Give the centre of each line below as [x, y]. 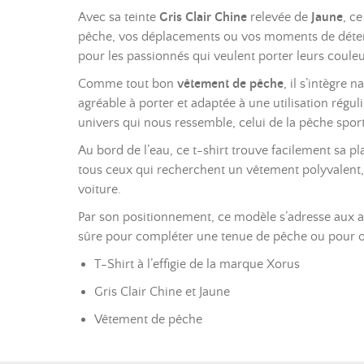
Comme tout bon [128, 84]
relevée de [279, 17]
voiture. [100, 189]
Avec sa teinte [119, 17]
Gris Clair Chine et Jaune [162, 292]
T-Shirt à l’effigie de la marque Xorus [197, 264]
